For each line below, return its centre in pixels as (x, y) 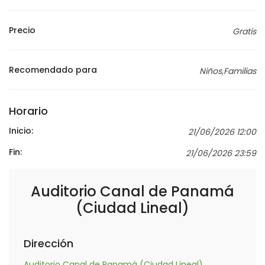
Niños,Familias (228, 71)
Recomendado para (53, 70)
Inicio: (21, 131)
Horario (28, 111)
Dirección (49, 243)
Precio (22, 30)
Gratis (244, 31)
